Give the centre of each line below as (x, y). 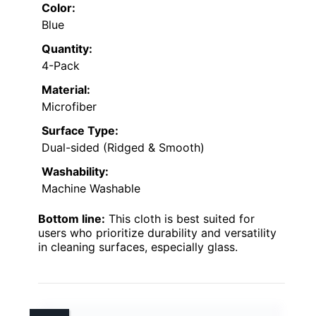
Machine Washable (91, 189)
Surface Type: (80, 131)
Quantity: (67, 49)
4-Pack (61, 66)
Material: (66, 90)
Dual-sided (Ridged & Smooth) (123, 148)
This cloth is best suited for (180, 219)
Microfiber (69, 107)
